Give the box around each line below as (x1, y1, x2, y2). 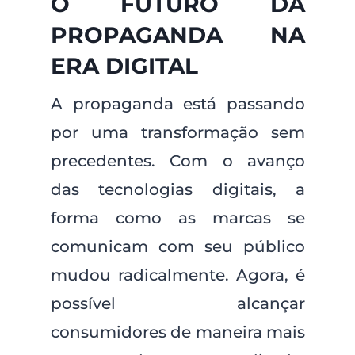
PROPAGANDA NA (50, 21, 306, 48)
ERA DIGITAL (50, 52, 198, 79)
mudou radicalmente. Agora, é (50, 265, 306, 284)
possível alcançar (50, 294, 306, 313)
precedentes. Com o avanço (50, 151, 306, 170)
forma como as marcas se (50, 208, 306, 227)
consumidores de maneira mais (50, 323, 306, 342)
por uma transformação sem (50, 123, 306, 142)
